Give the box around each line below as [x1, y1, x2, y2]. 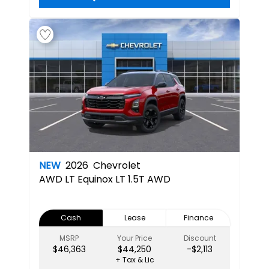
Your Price [116, 233, 152, 243]
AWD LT [39, 172, 75, 186]
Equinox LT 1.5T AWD [77, 172, 171, 186]
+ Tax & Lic [115, 255, 154, 265]
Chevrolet [91, 159, 141, 172]
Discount [183, 233, 216, 243]
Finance [183, 213, 213, 223]
